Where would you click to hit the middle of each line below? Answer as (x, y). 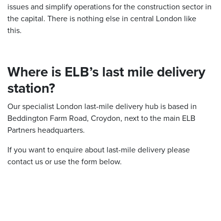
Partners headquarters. (46, 130)
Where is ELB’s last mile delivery (106, 72)
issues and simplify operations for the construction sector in (110, 7)
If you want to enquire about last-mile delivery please (99, 150)
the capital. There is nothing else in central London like (102, 19)
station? (31, 88)
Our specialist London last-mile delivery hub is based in (102, 107)
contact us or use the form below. (65, 162)
